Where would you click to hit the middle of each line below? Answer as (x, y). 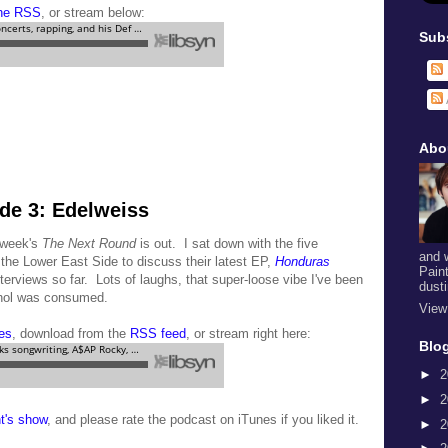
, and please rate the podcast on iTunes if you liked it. (203, 419)
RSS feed (158, 333)
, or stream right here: (248, 333)
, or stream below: (93, 12)
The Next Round (89, 243)
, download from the (71, 333)
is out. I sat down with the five (227, 243)
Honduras (302, 261)
